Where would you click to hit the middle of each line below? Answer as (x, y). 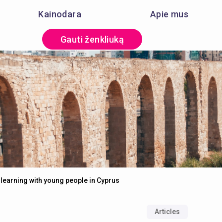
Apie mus (169, 14)
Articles (167, 211)
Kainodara (60, 14)
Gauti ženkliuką (92, 39)
